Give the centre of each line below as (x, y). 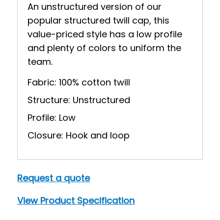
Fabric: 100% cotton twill (79, 82)
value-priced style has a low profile (105, 34)
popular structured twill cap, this (99, 20)
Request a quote (54, 178)
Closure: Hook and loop (79, 135)
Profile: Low (52, 117)
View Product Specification (76, 200)
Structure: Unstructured (79, 100)
